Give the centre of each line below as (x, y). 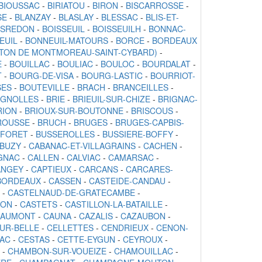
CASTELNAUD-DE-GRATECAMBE (71, 193)
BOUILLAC (30, 64)
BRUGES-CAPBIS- (150, 123)
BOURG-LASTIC (112, 76)
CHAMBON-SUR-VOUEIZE (57, 251)
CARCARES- (149, 169)
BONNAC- (167, 29)
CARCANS (99, 169)
